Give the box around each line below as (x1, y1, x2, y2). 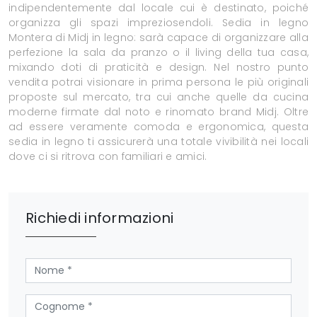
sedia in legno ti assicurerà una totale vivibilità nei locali (8, 134, 309, 149)
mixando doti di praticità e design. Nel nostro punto (8, 60, 309, 75)
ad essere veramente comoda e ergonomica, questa (8, 120, 309, 134)
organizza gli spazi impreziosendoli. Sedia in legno (8, 16, 309, 30)
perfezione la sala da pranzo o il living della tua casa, (8, 45, 309, 60)
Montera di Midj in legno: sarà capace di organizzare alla (8, 30, 309, 45)
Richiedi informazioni (25, 208, 174, 229)
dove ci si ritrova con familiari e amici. (8, 149, 207, 164)
